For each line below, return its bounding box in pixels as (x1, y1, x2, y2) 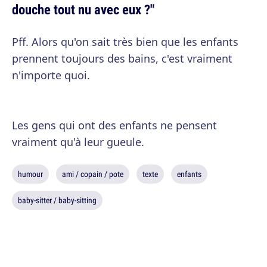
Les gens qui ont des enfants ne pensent (12, 118, 217, 132)
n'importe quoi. (12, 68, 90, 82)
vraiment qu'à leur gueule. (12, 135, 144, 149)
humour (18, 169, 43, 179)
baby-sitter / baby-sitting (18, 195, 97, 206)
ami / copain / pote (62, 169, 123, 179)
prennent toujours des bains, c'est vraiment (12, 51, 232, 66)
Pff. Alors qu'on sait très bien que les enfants (12, 35, 238, 49)
